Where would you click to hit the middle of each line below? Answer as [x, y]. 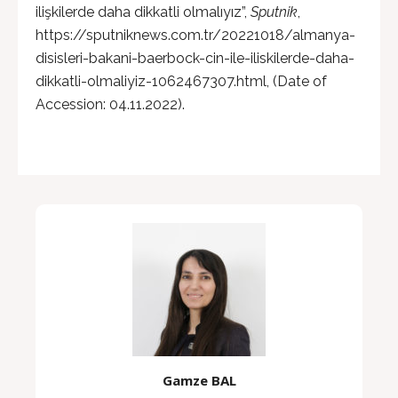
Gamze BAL [199, 380]
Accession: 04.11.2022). [110, 104]
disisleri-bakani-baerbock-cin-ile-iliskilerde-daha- [195, 58]
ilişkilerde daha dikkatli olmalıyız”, [143, 12]
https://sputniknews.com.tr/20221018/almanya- [195, 35]
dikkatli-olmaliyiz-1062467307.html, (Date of [181, 81]
